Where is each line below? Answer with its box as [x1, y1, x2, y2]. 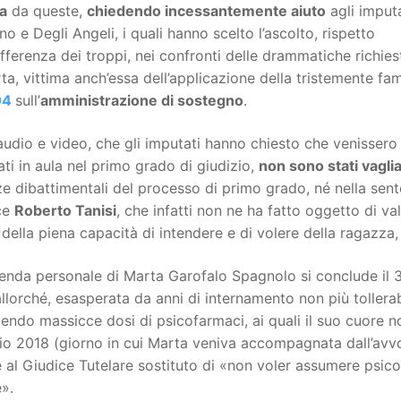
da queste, [7, 2, 87, 21]
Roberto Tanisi [14, 201, 116, 220]
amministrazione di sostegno [40, 91, 243, 110]
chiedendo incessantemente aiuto [87, 2, 326, 21]
